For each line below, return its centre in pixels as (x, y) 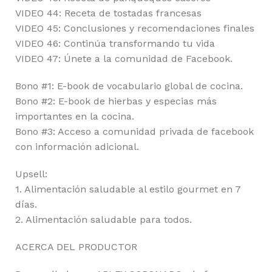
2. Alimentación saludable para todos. (104, 219)
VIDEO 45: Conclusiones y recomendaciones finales (135, 28)
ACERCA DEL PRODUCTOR (76, 247)
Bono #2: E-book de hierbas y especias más (116, 101)
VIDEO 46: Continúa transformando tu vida (115, 43)
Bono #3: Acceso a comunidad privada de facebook (134, 131)
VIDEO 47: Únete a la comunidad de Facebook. (124, 59)
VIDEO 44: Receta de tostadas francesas (108, 13)
